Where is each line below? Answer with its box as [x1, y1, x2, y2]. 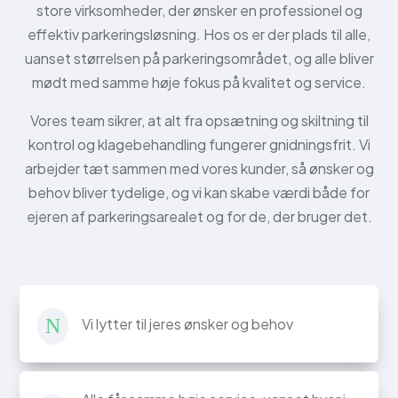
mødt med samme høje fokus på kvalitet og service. [32, 73, 366, 92]
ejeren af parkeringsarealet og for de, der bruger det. [26, 207, 372, 226]
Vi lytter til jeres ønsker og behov [82, 314, 294, 333]
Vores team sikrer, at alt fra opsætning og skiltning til [29, 111, 369, 130]
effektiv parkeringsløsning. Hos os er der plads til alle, [28, 25, 370, 44]
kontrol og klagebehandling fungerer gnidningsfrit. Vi [28, 135, 370, 154]
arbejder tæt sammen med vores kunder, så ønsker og [24, 159, 374, 178]
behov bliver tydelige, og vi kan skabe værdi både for [28, 183, 370, 202]
